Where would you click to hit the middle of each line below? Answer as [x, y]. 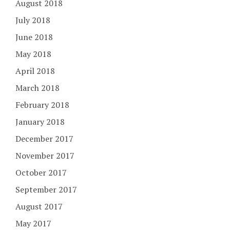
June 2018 [34, 37]
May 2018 [33, 54]
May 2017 [33, 223]
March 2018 [37, 88]
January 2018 [40, 121]
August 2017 [39, 206]
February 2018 [42, 104]
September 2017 [46, 189]
